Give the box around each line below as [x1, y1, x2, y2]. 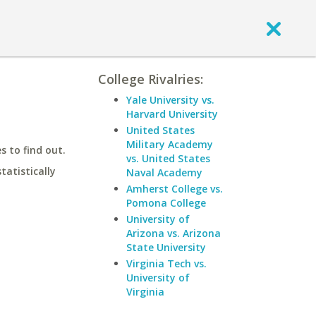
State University [126, 241, 206, 254]
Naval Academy [126, 166, 202, 179]
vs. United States [126, 152, 210, 165]
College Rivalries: [98, 71, 203, 87]
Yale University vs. [126, 93, 214, 107]
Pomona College [126, 196, 206, 209]
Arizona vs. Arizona [126, 226, 221, 240]
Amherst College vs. [126, 182, 223, 195]
